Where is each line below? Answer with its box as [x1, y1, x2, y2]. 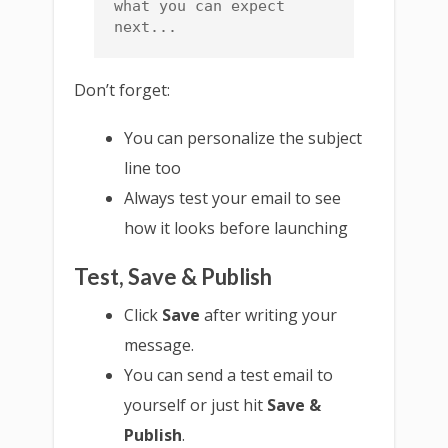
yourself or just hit [124, 393, 268, 416]
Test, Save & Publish [74, 262, 272, 290]
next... [114, 17, 177, 36]
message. [124, 333, 195, 356]
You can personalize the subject [124, 126, 363, 149]
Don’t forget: [74, 78, 170, 101]
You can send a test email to [124, 363, 334, 386]
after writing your [200, 303, 338, 326]
